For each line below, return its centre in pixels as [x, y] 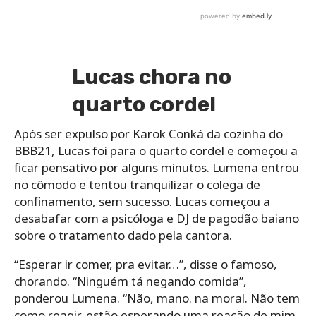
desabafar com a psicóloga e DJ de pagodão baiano [157, 218]
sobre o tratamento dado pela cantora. [123, 235]
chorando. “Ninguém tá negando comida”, [130, 281]
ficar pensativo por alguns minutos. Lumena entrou [157, 167]
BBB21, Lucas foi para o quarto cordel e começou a [156, 150]
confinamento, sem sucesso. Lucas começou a [142, 201]
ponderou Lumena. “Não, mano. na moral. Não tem [157, 298]
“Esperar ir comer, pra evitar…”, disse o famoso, [146, 264]
